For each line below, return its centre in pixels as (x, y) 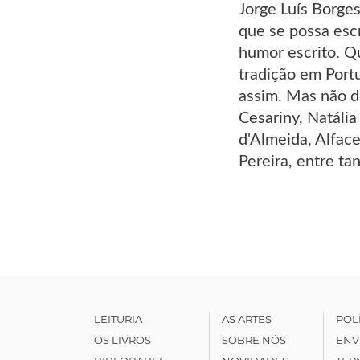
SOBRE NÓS (254, 340)
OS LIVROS (123, 340)
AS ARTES (246, 319)
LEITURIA (118, 319)
